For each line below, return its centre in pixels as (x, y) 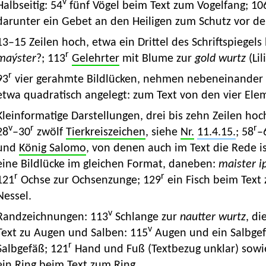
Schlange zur (146, 218)
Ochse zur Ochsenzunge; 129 (89, 181)
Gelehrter (95, 59)
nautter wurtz (213, 218)
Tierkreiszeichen (105, 133)
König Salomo (52, 149)
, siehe (163, 133)
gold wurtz (220, 59)
